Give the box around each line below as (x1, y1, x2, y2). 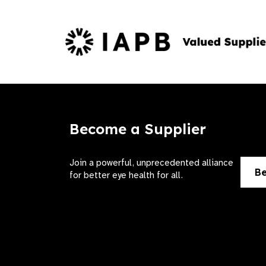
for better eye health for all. (69, 170, 183, 180)
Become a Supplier (69, 120, 206, 138)
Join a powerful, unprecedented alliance (69, 157, 233, 168)
